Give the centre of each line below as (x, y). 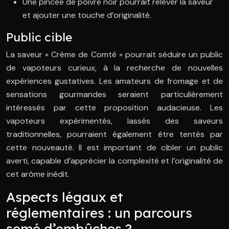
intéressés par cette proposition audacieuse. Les (114, 108)
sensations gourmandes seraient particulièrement (114, 95)
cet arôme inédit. (38, 174)
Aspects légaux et (65, 197)
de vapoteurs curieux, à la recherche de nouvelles (114, 68)
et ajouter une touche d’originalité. (87, 15)
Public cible (39, 37)
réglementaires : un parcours (99, 213)
